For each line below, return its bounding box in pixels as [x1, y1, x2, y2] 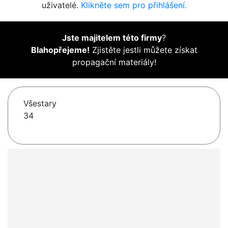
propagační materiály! [72, 57, 156, 68]
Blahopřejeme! [31, 45, 90, 55]
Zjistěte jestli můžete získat [89, 45, 197, 55]
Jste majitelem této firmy [62, 33, 162, 43]
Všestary [23, 98, 56, 109]
